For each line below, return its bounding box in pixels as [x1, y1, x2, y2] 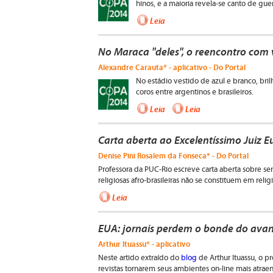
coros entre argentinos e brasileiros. [136, 88, 255, 97]
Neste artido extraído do [98, 253, 181, 263]
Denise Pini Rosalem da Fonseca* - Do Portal [98, 151, 249, 160]
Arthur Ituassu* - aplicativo [98, 239, 190, 249]
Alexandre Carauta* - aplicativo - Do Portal [98, 63, 246, 72]
